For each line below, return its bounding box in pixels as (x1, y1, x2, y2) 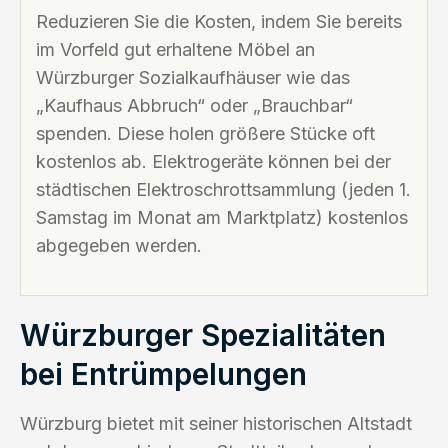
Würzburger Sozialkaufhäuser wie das (36, 66, 350, 88)
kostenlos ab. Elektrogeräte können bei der (36, 150, 391, 172)
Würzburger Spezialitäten (20, 316, 386, 353)
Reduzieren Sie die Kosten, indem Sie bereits (36, 10, 402, 32)
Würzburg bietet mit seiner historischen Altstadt (20, 412, 412, 434)
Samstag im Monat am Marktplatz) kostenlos (36, 206, 408, 228)
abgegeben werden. (36, 234, 202, 256)
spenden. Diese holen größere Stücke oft (36, 122, 375, 144)
